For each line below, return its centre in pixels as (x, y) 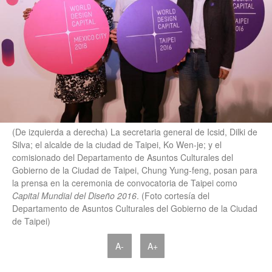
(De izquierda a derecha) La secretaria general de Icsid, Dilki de (135, 132)
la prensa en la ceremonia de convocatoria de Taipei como (125, 183)
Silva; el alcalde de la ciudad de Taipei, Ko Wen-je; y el (117, 145)
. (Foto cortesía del (173, 196)
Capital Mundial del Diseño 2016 (74, 196)
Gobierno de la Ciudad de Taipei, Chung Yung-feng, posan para (135, 170)
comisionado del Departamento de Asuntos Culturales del (123, 158)
